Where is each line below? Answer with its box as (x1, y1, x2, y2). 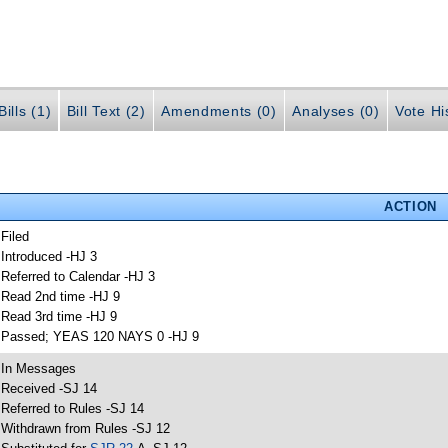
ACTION (383, 198, 437, 214)
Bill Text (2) (66, 103, 146, 120)
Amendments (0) (161, 103, 277, 120)
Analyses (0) (292, 103, 380, 120)
